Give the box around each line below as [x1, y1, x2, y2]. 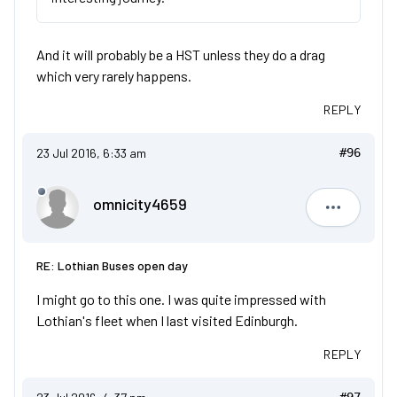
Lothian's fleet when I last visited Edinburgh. [36, 312, 298, 329]
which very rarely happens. [36, 67, 191, 84]
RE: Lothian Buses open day [36, 258, 188, 273]
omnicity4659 [93, 194, 187, 214]
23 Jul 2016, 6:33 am [36, 145, 146, 160]
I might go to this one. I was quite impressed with [36, 291, 326, 307]
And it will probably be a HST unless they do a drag [36, 46, 325, 63]
